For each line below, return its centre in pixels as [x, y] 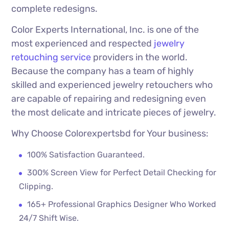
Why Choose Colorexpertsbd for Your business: [110, 134]
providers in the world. [140, 58]
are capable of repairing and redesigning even [109, 99]
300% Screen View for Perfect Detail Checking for [122, 173]
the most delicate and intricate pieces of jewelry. [114, 113]
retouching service [51, 58]
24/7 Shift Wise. [50, 218]
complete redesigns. [55, 9]
